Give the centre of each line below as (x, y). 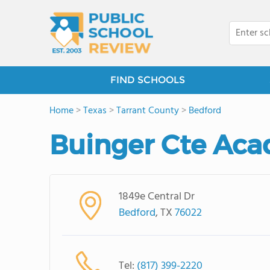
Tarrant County (148, 111)
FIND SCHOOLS (148, 80)
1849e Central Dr (156, 197)
